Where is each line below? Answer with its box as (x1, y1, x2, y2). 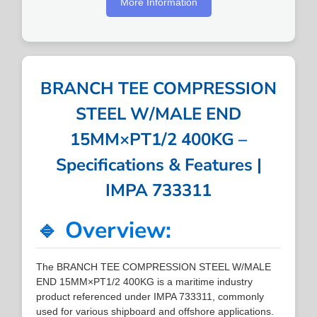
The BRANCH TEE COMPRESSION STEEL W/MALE (36, 260, 272, 272)
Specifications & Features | (55, 153, 262, 176)
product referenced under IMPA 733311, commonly (36, 290, 265, 302)
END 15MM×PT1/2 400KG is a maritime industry (36, 275, 253, 287)
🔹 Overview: (36, 214, 172, 246)
